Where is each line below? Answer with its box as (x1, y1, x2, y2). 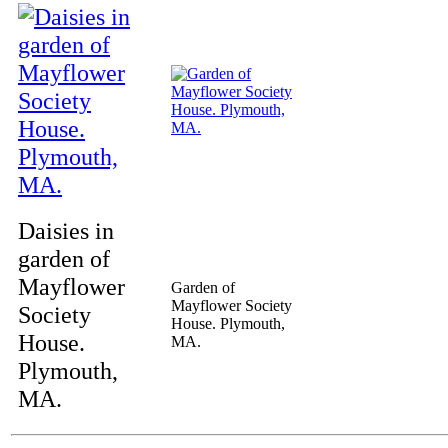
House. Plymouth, (171, 315, 285, 332)
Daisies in (18, 217, 114, 244)
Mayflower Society (171, 297, 292, 314)
